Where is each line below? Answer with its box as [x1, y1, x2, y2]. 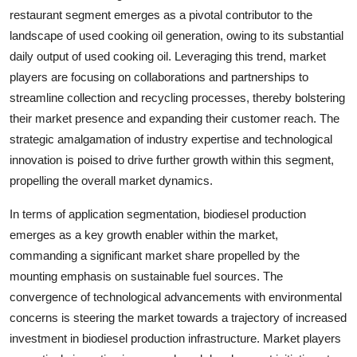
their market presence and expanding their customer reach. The [10, 111, 339, 125]
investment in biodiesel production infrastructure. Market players [10, 331, 341, 345]
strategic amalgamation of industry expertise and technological [10, 131, 332, 146]
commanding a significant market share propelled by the [10, 248, 300, 262]
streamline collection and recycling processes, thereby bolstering [10, 90, 345, 104]
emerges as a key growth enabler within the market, [10, 227, 278, 241]
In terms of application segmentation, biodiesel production [10, 206, 306, 221]
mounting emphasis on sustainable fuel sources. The [10, 269, 283, 283]
